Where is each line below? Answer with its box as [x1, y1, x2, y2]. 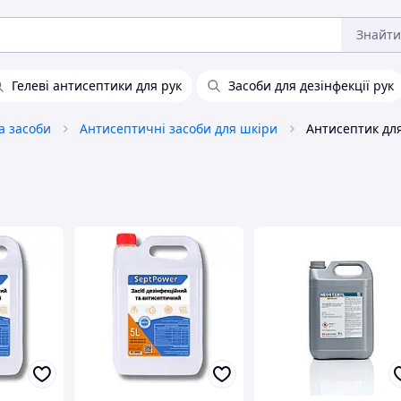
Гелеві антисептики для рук [12, 77, 182, 94]
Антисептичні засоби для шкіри [80, 120, 277, 137]
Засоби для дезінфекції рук [228, 77, 394, 94]
